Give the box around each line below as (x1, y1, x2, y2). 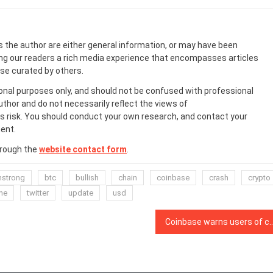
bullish (76, 173, 99, 182)
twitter (27, 188, 49, 197)
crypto (248, 173, 271, 182)
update (68, 188, 93, 197)
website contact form (39, 144, 127, 154)
